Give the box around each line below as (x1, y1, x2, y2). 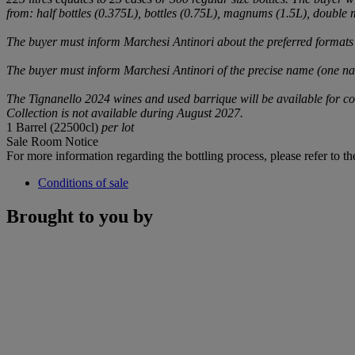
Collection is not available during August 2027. (6, 106, 243, 120)
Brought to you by (6, 206, 153, 227)
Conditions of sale (38, 176, 128, 190)
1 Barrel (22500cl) (6, 120, 101, 135)
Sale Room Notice (6, 135, 98, 149)
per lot (101, 120, 134, 135)
